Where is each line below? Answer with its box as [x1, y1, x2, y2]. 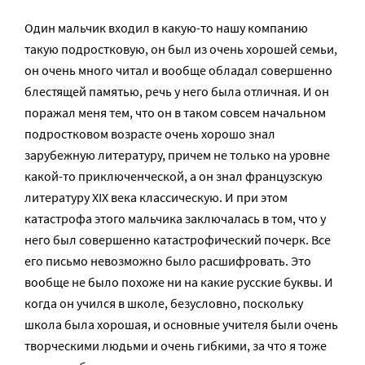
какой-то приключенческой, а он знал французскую [24, 168, 323, 184]
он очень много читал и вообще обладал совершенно [24, 62, 332, 78]
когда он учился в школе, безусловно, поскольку [24, 295, 303, 311]
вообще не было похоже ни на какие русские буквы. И [24, 274, 333, 290]
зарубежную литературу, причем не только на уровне [24, 147, 330, 163]
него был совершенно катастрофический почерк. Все [24, 231, 331, 248]
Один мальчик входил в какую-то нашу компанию [24, 20, 308, 36]
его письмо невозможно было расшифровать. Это [24, 253, 311, 269]
